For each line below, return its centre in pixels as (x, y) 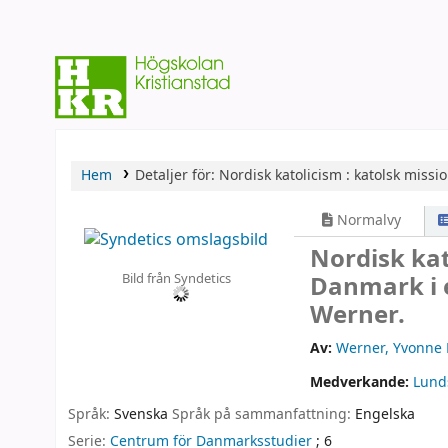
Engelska (385, 415)
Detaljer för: (176, 176)
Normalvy (367, 221)
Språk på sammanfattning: (263, 415)
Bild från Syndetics (176, 279)
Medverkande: (362, 382)
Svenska (141, 415)
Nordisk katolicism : (284, 176)
